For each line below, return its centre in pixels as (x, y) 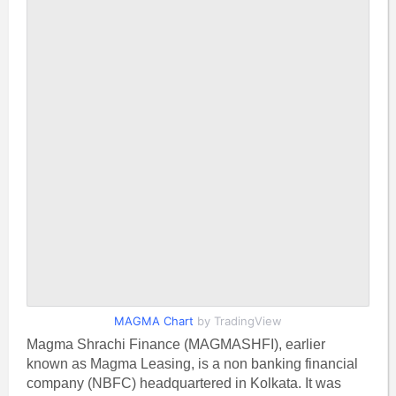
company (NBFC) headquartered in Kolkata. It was (183, 383)
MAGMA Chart (154, 321)
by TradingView (238, 321)
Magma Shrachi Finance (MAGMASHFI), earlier (175, 344)
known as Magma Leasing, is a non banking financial (192, 364)
